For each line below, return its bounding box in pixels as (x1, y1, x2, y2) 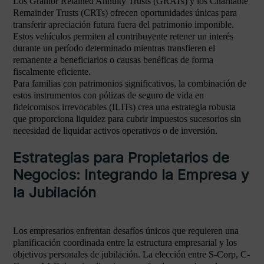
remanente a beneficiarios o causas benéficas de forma (13, 55, 213, 65)
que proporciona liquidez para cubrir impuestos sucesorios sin (13, 114, 241, 124)
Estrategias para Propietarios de (13, 149, 229, 166)
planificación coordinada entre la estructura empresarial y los (13, 237, 237, 247)
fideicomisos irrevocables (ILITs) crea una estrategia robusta (13, 102, 236, 112)
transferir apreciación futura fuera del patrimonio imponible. (13, 19, 234, 29)
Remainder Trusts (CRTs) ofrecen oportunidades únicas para (13, 8, 237, 18)
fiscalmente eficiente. (13, 67, 91, 77)
